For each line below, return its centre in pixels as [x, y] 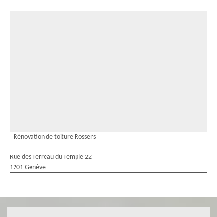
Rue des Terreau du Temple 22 [51, 157]
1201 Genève [28, 167]
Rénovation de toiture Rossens [55, 137]
